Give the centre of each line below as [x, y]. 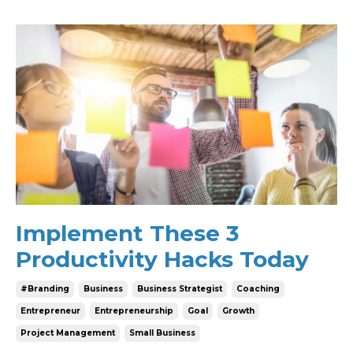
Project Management [68, 333]
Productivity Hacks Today [162, 259]
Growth [238, 311]
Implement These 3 [127, 233]
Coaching [258, 289]
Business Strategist [180, 289]
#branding [45, 289]
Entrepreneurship [134, 311]
